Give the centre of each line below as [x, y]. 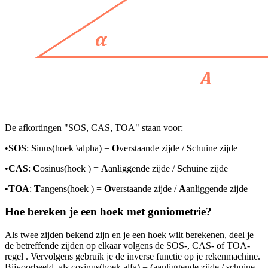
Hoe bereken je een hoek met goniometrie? [108, 212]
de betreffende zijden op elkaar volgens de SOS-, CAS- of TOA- [127, 245]
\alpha [87, 148]
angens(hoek [66, 188]
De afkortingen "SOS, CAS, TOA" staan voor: [94, 127]
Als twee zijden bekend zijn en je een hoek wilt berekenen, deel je [129, 234]
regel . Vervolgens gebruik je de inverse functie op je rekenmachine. [133, 256]
